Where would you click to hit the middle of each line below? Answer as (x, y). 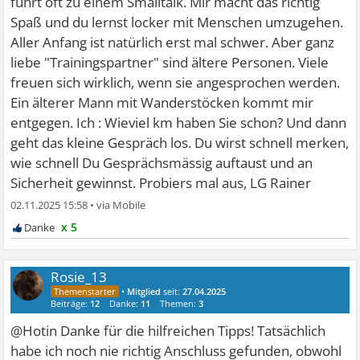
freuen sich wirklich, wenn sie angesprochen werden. (176, 83)
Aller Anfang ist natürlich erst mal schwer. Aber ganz (173, 43)
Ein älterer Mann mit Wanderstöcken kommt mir (162, 103)
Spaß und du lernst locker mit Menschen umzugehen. (177, 22)
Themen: (180, 304)
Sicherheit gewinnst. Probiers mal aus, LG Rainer (161, 183)
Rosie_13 (79, 277)
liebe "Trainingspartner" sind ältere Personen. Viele (170, 63)
